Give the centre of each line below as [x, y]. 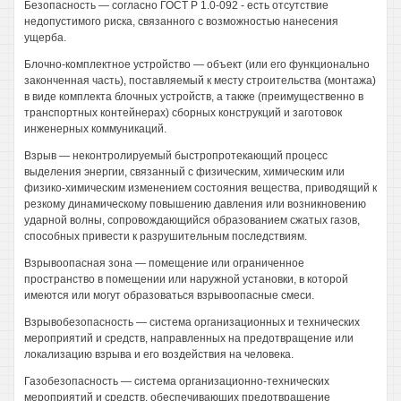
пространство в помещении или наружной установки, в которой [186, 279]
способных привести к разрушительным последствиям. [166, 236]
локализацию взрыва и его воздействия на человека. [159, 354]
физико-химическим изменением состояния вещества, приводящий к [200, 188]
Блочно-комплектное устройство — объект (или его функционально [197, 64]
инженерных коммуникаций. [95, 129]
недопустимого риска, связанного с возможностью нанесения [181, 21]
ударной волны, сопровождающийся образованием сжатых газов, [192, 220]
